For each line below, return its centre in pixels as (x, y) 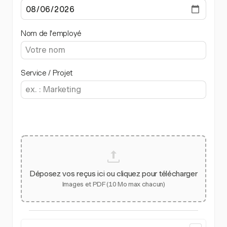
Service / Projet (47, 73)
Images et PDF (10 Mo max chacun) (113, 184)
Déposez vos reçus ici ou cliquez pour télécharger (114, 174)
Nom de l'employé (51, 34)
